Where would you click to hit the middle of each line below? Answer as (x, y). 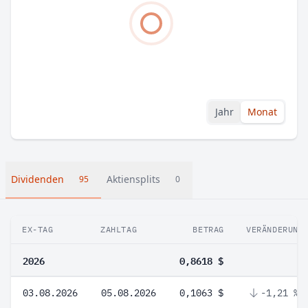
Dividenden (37, 179)
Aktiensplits (133, 179)
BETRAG (208, 229)
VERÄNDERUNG (275, 229)
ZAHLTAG (119, 229)
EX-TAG (38, 229)
